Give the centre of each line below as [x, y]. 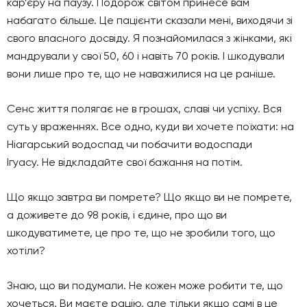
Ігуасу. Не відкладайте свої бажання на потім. [125, 162]
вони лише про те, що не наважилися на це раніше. [141, 73]
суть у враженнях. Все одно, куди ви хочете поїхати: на [150, 126]
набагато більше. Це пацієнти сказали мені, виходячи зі [150, 20]
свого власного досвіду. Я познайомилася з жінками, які [149, 38]
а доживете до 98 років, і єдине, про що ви [117, 214]
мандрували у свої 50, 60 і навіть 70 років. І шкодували [146, 56]
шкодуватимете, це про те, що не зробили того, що [141, 232]
